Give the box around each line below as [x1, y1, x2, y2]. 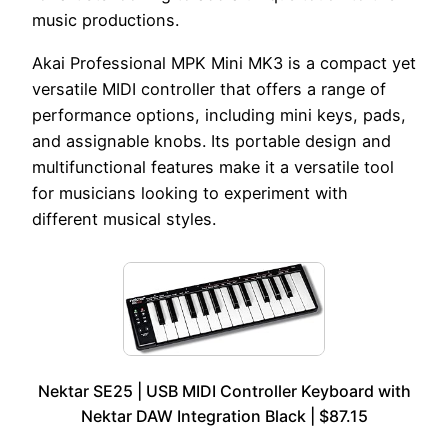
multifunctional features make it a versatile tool [32, 156, 394, 177]
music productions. [32, 10, 179, 31]
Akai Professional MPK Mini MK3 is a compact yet [32, 52, 416, 73]
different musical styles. [32, 208, 216, 229]
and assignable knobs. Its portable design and [32, 130, 391, 151]
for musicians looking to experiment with [32, 182, 348, 203]
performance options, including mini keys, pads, [32, 104, 406, 125]
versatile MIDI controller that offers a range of [32, 78, 386, 99]
